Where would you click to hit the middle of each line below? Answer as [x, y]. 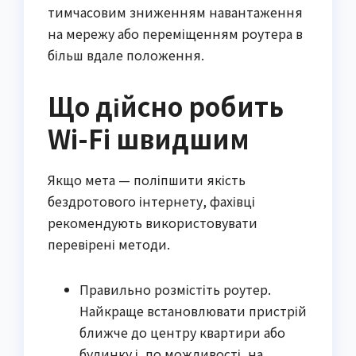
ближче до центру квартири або [182, 333]
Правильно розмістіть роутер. [175, 290]
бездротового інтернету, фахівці [151, 201]
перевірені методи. [109, 244]
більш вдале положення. [126, 55]
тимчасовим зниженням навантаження [175, 12]
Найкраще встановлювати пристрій [193, 311]
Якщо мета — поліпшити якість [147, 180]
